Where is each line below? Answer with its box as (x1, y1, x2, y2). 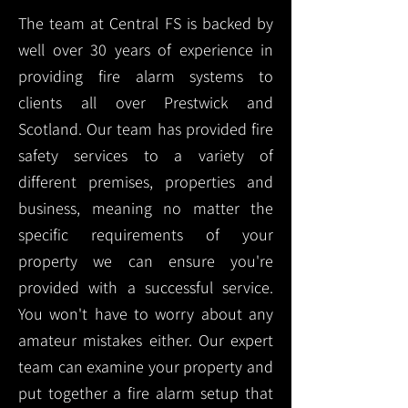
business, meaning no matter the (18, 198, 273, 219)
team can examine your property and (18, 356, 273, 377)
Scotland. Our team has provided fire (18, 118, 273, 139)
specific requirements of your (18, 224, 273, 245)
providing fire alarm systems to (18, 66, 273, 87)
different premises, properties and (18, 171, 273, 192)
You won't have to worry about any (18, 303, 273, 324)
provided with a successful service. (18, 277, 273, 298)
